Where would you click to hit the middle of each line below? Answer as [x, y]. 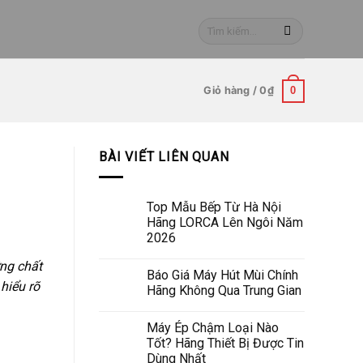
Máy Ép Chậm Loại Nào [213, 327]
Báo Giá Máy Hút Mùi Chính [222, 275]
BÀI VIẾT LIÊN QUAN [164, 157]
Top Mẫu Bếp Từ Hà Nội [214, 207]
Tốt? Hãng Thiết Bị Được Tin [225, 343]
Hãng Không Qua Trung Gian [224, 290]
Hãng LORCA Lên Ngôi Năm [225, 222]
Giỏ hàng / [232, 90]
